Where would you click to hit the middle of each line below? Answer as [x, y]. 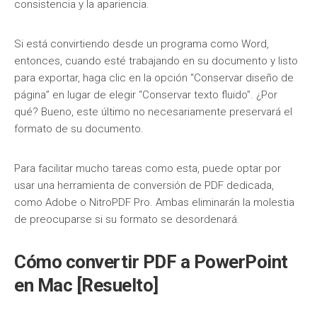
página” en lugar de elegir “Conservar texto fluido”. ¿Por [146, 95]
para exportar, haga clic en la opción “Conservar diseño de [154, 78]
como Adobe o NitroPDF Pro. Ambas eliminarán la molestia [154, 202]
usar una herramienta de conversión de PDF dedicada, [144, 185]
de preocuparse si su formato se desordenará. [127, 219]
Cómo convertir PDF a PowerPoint [151, 262]
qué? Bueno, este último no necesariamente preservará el [153, 112]
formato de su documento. [79, 129]
